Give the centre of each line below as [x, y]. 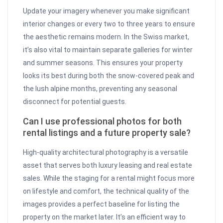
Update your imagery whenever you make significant [107, 11]
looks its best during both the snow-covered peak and [109, 76]
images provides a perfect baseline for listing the [102, 204]
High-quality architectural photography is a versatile [106, 153]
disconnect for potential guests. [75, 102]
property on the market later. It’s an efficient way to [105, 217]
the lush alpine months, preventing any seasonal [100, 89]
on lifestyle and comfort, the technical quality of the [106, 191]
